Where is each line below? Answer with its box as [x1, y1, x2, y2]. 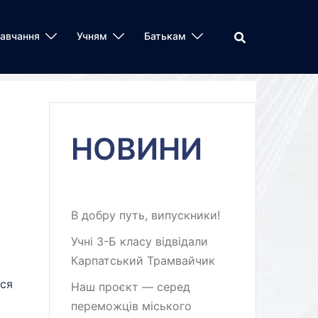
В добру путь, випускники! [70, 208, 220, 222]
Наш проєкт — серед [70, 280, 190, 294]
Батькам [144, 29, 186, 42]
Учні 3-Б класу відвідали [70, 234, 208, 248]
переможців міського [70, 299, 192, 313]
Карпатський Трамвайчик [70, 253, 215, 268]
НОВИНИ [70, 131, 202, 167]
